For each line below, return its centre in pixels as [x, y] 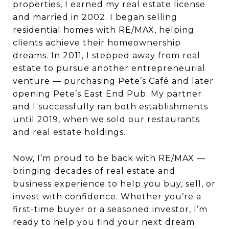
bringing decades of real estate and [94, 171]
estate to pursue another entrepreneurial [109, 68]
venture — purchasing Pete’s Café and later [113, 81]
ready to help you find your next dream [104, 222]
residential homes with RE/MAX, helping [104, 30]
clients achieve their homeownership [97, 42]
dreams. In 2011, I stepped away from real [107, 55]
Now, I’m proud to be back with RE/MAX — [109, 158]
